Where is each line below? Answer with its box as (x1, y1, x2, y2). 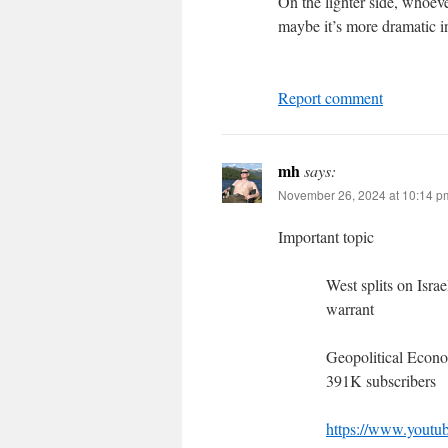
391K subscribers (326, 370, 436, 391)
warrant (326, 298, 374, 319)
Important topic (278, 226, 374, 247)
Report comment (278, 87, 383, 108)
